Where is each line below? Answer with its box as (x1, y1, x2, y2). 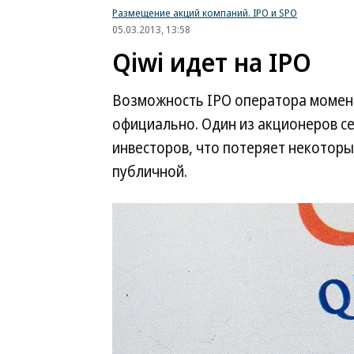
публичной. (112, 161, 187, 182)
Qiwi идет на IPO (112, 44, 311, 80)
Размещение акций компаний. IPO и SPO (112, 6, 297, 20)
